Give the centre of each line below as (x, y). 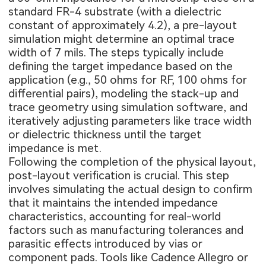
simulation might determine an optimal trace (122, 39)
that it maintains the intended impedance (113, 202)
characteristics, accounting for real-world (115, 216)
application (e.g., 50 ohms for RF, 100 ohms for (128, 80)
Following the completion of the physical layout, (132, 161)
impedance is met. (55, 148)
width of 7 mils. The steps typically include (116, 52)
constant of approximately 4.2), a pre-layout (123, 25)
